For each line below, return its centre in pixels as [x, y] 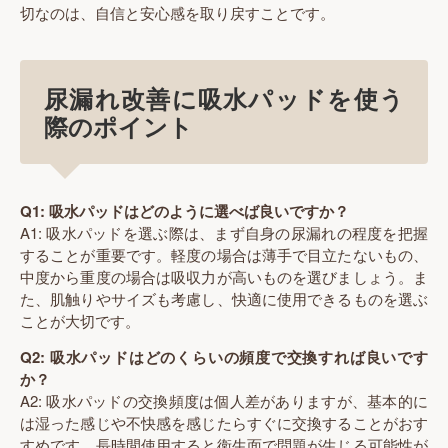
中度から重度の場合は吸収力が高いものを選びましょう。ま [224, 276]
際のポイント [118, 125]
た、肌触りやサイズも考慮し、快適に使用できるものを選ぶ [224, 298]
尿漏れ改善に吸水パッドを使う [224, 97]
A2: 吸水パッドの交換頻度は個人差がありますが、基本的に [224, 401]
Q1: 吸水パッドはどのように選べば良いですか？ [184, 210]
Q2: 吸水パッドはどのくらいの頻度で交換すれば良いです [224, 357]
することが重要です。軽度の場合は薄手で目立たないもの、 [224, 254]
